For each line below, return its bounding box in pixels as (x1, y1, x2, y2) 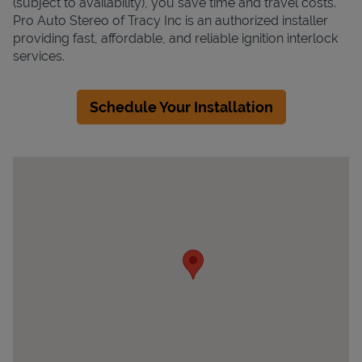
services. (13, 48, 65, 64)
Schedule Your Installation (89, 98, 273, 116)
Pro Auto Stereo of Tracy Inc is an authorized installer (13, 12, 328, 28)
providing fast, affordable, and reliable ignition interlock (13, 30, 338, 46)
